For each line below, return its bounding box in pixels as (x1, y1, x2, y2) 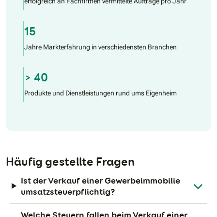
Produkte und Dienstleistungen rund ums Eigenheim (24, 89, 177, 97)
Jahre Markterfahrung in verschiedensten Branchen (24, 43, 177, 51)
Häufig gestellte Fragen (6, 154, 135, 169)
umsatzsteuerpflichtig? (21, 186, 116, 197)
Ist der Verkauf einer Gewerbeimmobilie (21, 174, 181, 186)
